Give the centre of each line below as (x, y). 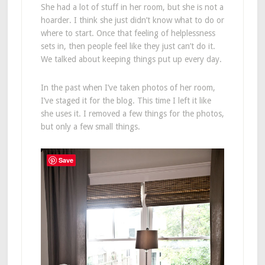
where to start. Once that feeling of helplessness (128, 33)
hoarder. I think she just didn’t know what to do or (132, 20)
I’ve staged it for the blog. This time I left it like (126, 100)
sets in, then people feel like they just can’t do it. (128, 46)
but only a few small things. (90, 126)
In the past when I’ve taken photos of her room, (128, 87)
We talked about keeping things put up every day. (131, 59)
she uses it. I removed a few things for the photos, (132, 113)
